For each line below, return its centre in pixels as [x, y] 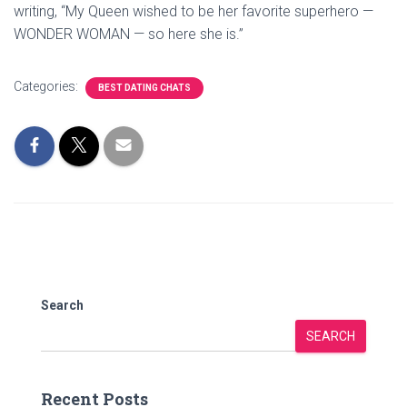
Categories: [47, 86]
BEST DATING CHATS [144, 88]
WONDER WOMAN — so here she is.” [129, 34]
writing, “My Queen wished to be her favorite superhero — [194, 11]
